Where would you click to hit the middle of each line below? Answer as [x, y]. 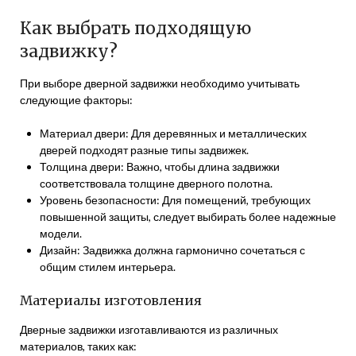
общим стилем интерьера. [108, 267]
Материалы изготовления [111, 300]
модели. [61, 233]
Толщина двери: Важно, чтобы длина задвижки [160, 166]
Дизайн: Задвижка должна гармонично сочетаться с [172, 250]
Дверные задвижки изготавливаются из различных [149, 329]
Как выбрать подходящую [135, 28]
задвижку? [69, 51]
